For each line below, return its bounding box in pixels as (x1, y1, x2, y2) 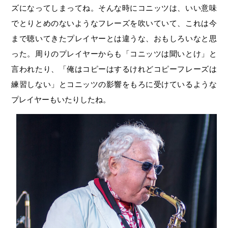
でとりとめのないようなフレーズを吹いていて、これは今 (11, 18, 217, 27)
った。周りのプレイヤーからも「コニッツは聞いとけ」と (11, 49, 217, 58)
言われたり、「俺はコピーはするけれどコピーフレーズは (11, 64, 217, 73)
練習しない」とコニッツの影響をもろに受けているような (11, 79, 217, 89)
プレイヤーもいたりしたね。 (11, 95, 111, 104)
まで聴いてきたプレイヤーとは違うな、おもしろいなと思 (11, 34, 217, 43)
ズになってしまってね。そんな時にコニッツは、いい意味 (11, 3, 217, 12)
